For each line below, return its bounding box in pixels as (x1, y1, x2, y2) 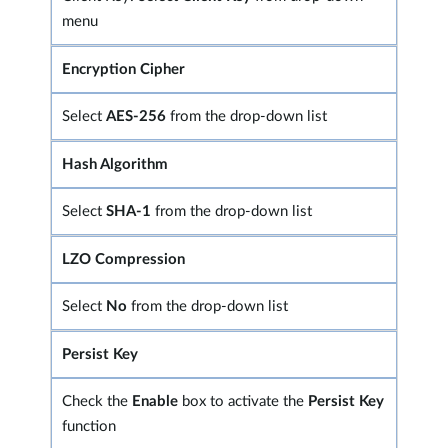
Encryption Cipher (62, 62, 185, 78)
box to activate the (178, 394, 308, 410)
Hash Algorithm (62, 157, 168, 173)
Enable (132, 394, 178, 410)
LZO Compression (62, 252, 185, 268)
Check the (62, 394, 132, 410)
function (62, 419, 116, 435)
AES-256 (106, 109, 170, 125)
